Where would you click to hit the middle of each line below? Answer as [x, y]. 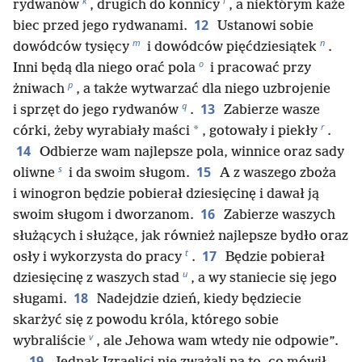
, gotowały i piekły [260, 131]
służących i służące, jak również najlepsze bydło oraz [181, 236]
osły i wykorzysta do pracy [97, 257]
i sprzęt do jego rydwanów [96, 110]
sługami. [40, 299]
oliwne [34, 173]
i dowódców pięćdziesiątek [230, 47]
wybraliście [49, 341]
